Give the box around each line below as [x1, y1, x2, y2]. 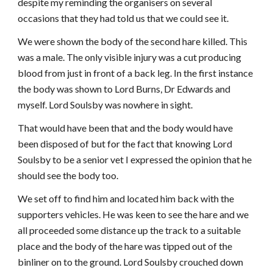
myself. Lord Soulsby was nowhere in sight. [18, 99, 193, 110]
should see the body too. [18, 169, 119, 181]
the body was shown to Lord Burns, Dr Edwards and [18, 83, 231, 94]
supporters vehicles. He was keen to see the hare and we [18, 208, 249, 220]
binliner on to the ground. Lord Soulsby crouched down [18, 256, 244, 268]
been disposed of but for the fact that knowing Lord [18, 138, 233, 149]
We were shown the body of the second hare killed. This [18, 35, 248, 47]
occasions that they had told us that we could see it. [18, 12, 229, 24]
